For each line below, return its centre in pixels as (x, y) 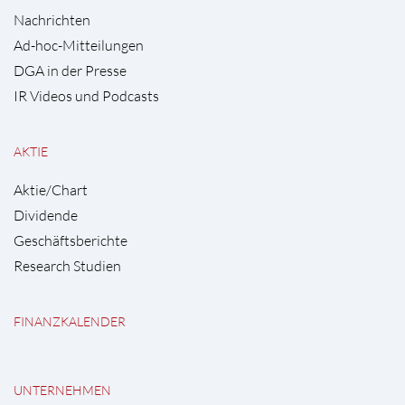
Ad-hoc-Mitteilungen (79, 45)
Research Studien (67, 265)
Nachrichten (52, 19)
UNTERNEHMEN (62, 390)
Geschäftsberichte (71, 240)
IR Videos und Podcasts (86, 95)
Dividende (46, 215)
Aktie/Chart (51, 189)
